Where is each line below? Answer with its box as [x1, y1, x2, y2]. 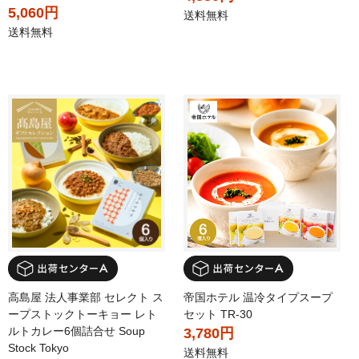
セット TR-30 [184, 307, 252, 321]
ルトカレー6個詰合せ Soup [8, 324, 145, 337]
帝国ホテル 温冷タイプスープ [184, 290, 333, 304]
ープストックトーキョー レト [8, 307, 157, 321]
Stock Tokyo [8, 341, 69, 354]
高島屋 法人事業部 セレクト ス [8, 290, 163, 304]
